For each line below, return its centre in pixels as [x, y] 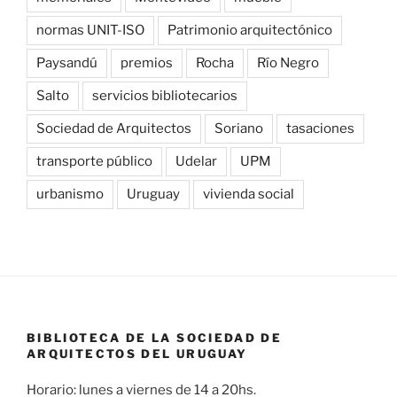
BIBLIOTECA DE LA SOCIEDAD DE [155, 338]
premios [147, 63]
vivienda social [249, 195]
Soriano [239, 129]
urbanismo [70, 195]
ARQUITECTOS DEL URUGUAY [137, 354]
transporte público [94, 162]
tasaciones [320, 129]
